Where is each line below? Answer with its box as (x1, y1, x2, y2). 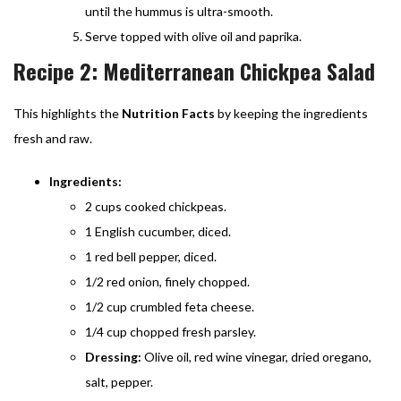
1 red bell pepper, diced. (85, 248, 217, 264)
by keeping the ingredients (215, 105, 368, 121)
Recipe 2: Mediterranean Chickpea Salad (13, 54, 375, 87)
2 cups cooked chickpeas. (85, 198, 226, 214)
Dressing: (85, 348, 141, 364)
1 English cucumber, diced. (85, 223, 231, 239)
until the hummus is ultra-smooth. (85, 3, 273, 19)
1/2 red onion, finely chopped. (85, 273, 250, 289)
